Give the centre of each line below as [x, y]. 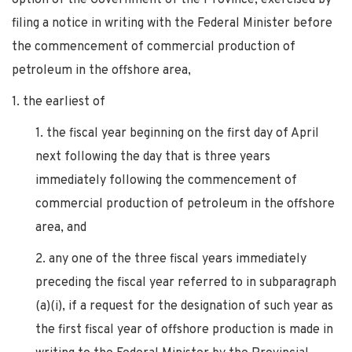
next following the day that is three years [153, 157]
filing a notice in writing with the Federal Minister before [172, 23]
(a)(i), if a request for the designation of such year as [184, 306]
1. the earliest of [59, 102]
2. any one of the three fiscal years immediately [171, 259]
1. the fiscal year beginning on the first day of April [177, 133]
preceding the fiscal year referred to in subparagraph [186, 282]
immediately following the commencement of [166, 180]
